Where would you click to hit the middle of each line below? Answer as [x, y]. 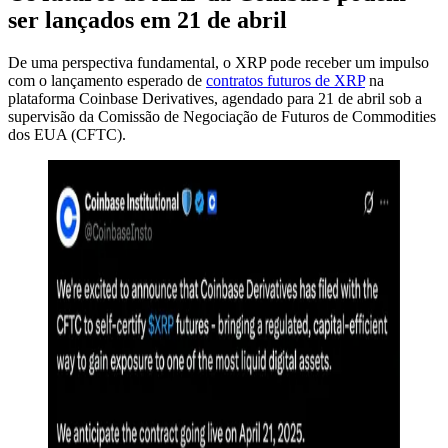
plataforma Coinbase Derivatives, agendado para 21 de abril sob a [215, 98]
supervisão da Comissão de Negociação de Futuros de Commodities [222, 116]
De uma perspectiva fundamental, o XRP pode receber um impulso [218, 62]
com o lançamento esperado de [107, 80]
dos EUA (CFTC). [67, 134]
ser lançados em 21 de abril [147, 19]
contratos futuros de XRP [285, 80]
